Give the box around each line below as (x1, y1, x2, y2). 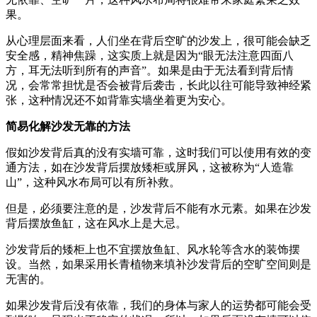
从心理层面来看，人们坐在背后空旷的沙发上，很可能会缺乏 (6, 34, 311, 47)
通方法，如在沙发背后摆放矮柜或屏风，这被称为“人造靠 (6, 161, 294, 173)
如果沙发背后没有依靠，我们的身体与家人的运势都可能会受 (6, 299, 311, 311)
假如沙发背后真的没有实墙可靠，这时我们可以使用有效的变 (6, 146, 311, 158)
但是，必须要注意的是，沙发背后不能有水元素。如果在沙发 (6, 202, 311, 214)
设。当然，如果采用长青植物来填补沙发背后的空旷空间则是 (6, 258, 311, 270)
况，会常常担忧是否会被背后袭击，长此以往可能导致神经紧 (6, 79, 311, 91)
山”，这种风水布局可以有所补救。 (6, 175, 180, 188)
